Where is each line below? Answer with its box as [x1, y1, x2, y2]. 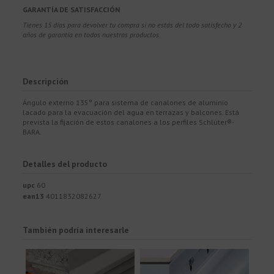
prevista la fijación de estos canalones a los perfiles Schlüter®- [23, 117, 235, 127]
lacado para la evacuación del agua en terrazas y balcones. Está [23, 108, 240, 117]
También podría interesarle [23, 224, 130, 235]
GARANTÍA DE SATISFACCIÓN [23, 4, 120, 14]
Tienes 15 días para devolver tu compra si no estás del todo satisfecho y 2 [23, 20, 242, 30]
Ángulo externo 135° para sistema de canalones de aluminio [23, 98, 229, 108]
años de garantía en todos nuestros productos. [23, 30, 161, 40]
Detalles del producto [23, 158, 108, 170]
